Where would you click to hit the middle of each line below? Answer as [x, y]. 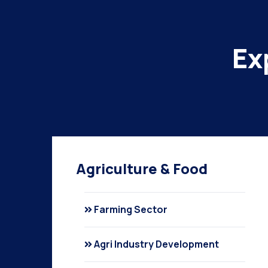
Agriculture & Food [142, 168]
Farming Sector [131, 209]
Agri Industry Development [156, 244]
